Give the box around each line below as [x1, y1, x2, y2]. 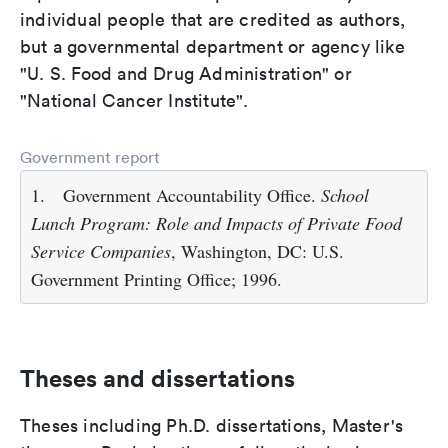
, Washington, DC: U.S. [171, 239, 344, 263]
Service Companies [31, 239, 171, 263]
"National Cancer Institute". [20, 89, 249, 112]
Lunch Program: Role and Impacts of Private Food [31, 211, 402, 235]
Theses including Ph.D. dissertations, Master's [20, 414, 404, 437]
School [321, 183, 369, 207]
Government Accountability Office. [63, 183, 321, 207]
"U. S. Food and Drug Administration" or [20, 62, 352, 85]
